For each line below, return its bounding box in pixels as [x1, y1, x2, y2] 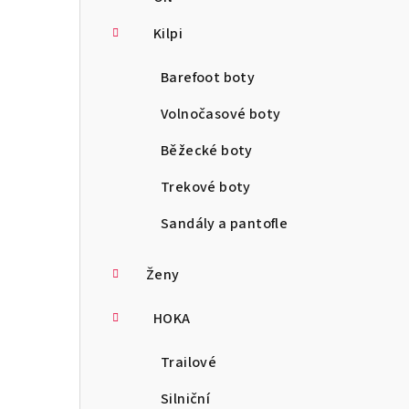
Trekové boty [161, 176, 251, 197]
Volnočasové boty [161, 103, 281, 124]
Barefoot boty [161, 67, 256, 88]
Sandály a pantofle [161, 213, 288, 234]
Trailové [161, 351, 217, 372]
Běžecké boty [161, 140, 253, 161]
